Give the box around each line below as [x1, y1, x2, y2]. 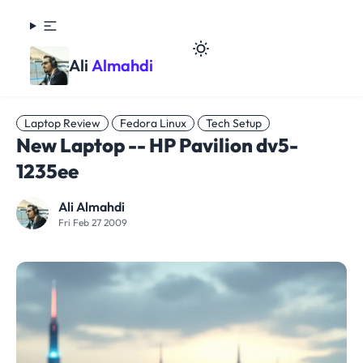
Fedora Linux [120, 116, 186, 130]
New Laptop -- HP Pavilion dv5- [16, 133, 298, 157]
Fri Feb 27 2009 [58, 216, 127, 228]
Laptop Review [24, 116, 100, 130]
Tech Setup [206, 116, 262, 130]
